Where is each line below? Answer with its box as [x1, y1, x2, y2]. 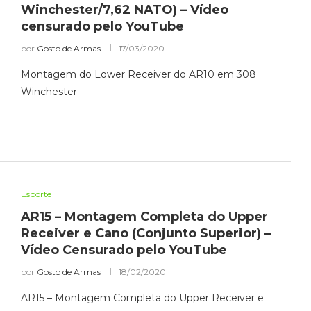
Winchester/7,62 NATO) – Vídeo [20, 2, 228, 18]
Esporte [20, 188, 51, 199]
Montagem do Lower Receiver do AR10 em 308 [20, 68, 256, 81]
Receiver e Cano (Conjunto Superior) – [20, 225, 271, 241]
